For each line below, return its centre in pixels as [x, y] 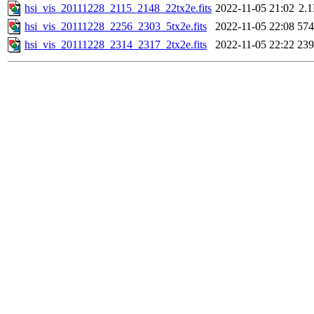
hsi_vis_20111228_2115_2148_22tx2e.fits [118, 8]
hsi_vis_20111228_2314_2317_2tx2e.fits [116, 45]
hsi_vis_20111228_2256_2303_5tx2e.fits [116, 27]
